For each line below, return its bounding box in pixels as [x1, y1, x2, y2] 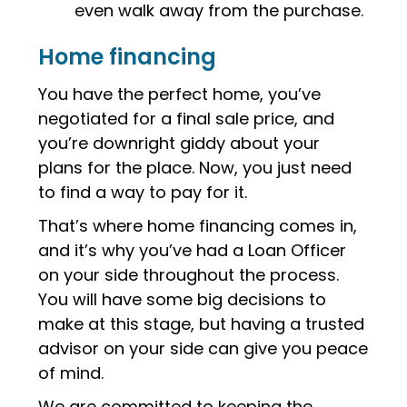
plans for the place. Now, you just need [38, 156, 352, 179]
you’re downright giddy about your [38, 132, 321, 154]
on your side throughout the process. [38, 263, 340, 286]
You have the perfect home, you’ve [38, 83, 322, 105]
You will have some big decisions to [38, 288, 327, 311]
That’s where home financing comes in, [38, 214, 358, 237]
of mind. [38, 362, 104, 384]
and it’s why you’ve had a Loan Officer [38, 239, 347, 262]
